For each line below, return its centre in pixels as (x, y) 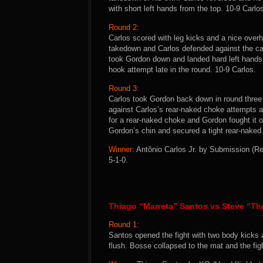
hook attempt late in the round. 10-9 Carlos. (182, 70)
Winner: (122, 149)
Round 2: (124, 27)
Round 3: (124, 88)
